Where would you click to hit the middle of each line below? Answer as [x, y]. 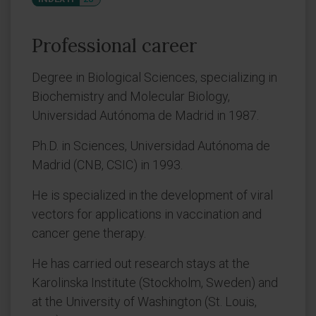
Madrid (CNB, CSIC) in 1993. [107, 165]
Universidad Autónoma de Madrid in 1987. [145, 115]
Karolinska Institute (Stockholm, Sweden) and [155, 282]
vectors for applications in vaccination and [147, 214]
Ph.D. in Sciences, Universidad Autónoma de [151, 146]
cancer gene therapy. [89, 233]
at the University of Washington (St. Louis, [144, 302]
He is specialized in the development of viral [152, 195]
